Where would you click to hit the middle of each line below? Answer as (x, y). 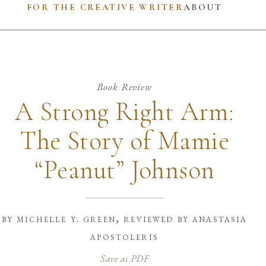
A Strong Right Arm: (124, 111)
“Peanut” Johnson (124, 170)
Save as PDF (124, 258)
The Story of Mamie (125, 140)
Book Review (124, 87)
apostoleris (124, 236)
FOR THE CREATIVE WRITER (105, 7)
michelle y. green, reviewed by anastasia (132, 218)
